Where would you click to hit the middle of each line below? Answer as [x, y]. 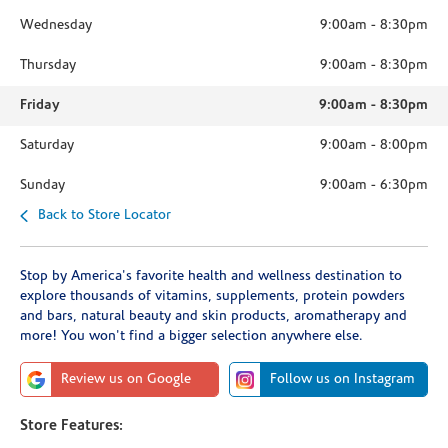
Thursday [48, 65]
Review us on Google [126, 379]
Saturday [47, 145]
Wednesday [56, 25]
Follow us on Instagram [342, 379]
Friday [40, 105]
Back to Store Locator [104, 215]
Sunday [42, 185]
